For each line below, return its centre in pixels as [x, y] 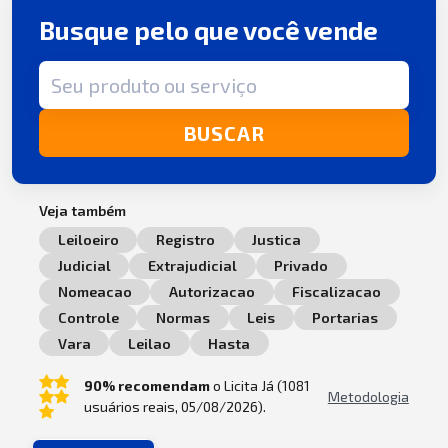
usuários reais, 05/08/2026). [174, 407]
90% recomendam [146, 386]
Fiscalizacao [337, 292]
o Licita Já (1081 [259, 386]
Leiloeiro [88, 240]
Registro [185, 240]
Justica [277, 240]
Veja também [83, 210]
